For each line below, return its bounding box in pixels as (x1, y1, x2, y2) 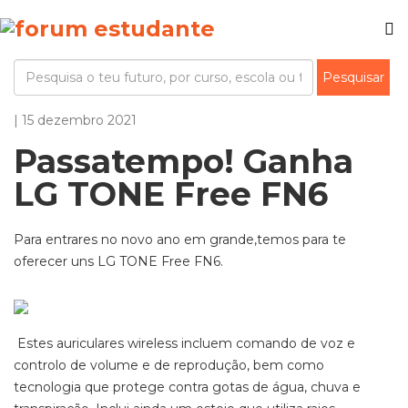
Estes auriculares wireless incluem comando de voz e (14, 335, 355, 352)
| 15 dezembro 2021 (14, 112, 137, 128)
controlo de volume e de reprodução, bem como (14, 357, 324, 373)
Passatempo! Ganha (14, 141, 353, 181)
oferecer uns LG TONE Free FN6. (14, 253, 223, 270)
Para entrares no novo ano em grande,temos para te (14, 231, 346, 248)
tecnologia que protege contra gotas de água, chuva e (14, 379, 361, 395)
